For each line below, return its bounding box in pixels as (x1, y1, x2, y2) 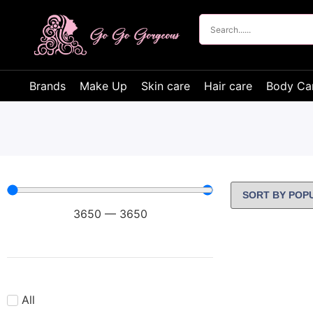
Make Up (80, 79, 127, 93)
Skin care (141, 79, 190, 93)
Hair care (204, 79, 252, 93)
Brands (29, 79, 66, 93)
